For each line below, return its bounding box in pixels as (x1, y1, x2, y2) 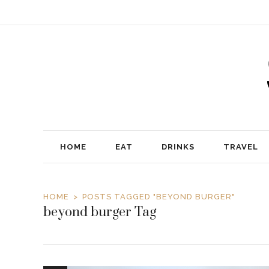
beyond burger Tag (43, 204, 156, 221)
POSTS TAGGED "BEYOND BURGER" (82, 192, 235, 202)
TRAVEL (223, 142, 258, 151)
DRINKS (162, 142, 195, 151)
